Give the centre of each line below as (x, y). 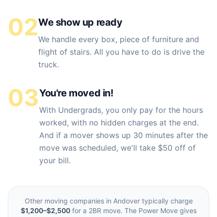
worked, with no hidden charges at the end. (119, 123)
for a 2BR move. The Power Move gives (133, 210)
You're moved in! (76, 93)
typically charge (166, 201)
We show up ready (80, 22)
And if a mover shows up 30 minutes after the (124, 135)
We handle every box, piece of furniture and (119, 39)
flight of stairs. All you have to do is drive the (121, 52)
